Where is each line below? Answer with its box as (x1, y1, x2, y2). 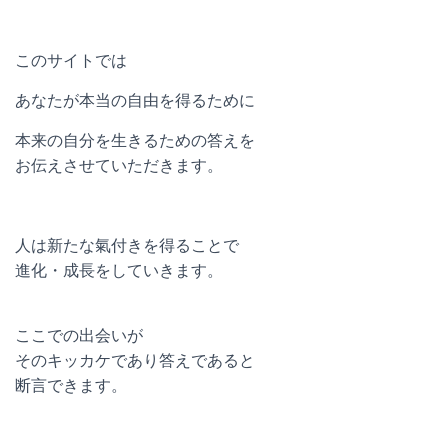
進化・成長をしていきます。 (15, 262, 223, 279)
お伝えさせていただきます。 (15, 157, 223, 174)
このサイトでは (15, 52, 127, 69)
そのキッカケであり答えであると (15, 352, 255, 369)
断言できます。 (15, 377, 127, 394)
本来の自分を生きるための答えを (15, 132, 255, 149)
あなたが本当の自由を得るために (15, 92, 255, 109)
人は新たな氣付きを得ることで (15, 237, 239, 254)
